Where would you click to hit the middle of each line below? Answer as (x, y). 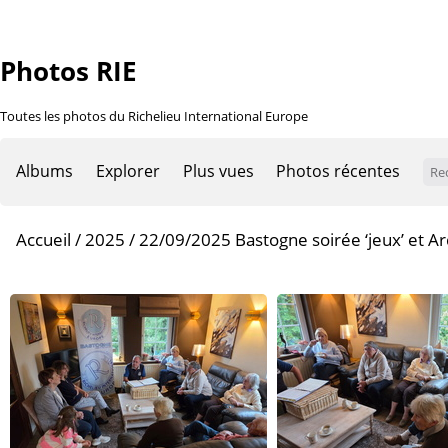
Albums (44, 170)
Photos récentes (338, 170)
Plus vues (218, 170)
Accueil (43, 239)
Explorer (127, 170)
